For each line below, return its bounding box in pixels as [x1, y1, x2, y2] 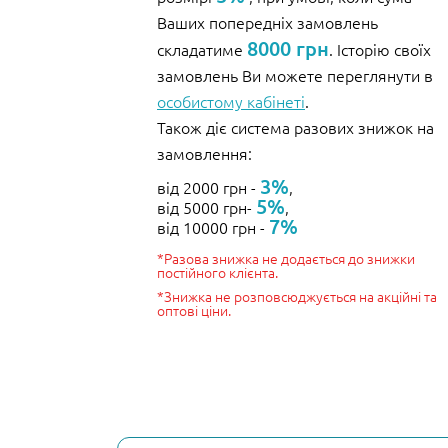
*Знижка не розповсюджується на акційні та [157, 286, 437, 307]
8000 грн [247, 35, 329, 62]
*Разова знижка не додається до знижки [157, 248, 415, 269]
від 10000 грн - [157, 216, 269, 239]
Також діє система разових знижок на [157, 116, 434, 139]
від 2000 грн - [157, 176, 260, 199]
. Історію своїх [329, 38, 431, 61]
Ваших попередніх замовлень [157, 11, 378, 34]
